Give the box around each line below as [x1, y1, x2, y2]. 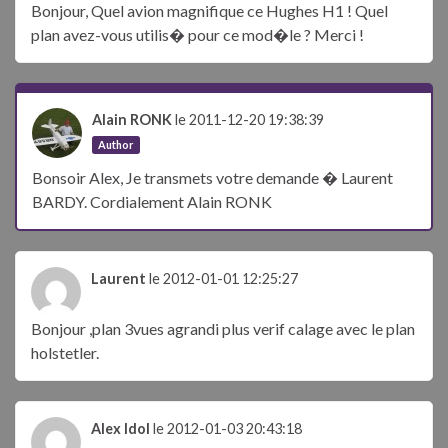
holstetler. [31, 343, 99, 363]
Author [98, 138, 134, 152]
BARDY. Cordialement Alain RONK [32, 192, 272, 212]
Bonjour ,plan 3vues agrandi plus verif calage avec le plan [31, 319, 415, 339]
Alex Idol [91, 420, 150, 438]
